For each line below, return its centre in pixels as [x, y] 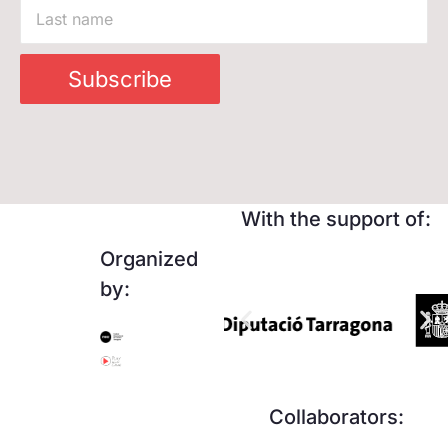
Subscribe [120, 78]
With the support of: [336, 218]
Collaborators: [336, 417]
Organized [149, 258]
